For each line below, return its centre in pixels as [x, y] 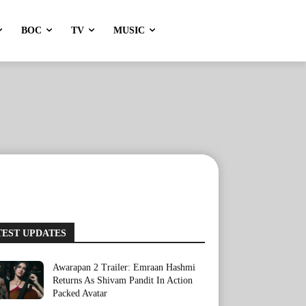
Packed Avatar [80, 293]
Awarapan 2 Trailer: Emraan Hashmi [124, 267]
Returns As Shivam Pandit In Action [123, 280]
